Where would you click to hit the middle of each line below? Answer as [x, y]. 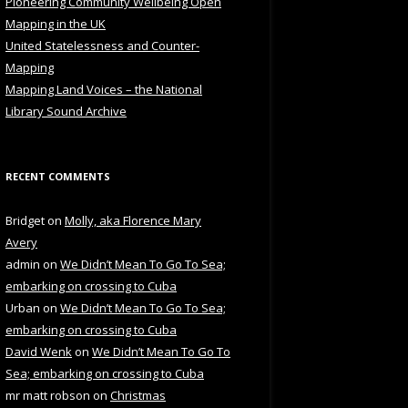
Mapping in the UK [56, 24]
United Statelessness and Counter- [102, 46]
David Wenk [39, 352]
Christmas [138, 395]
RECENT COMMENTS [58, 176]
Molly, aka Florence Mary [133, 220]
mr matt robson [48, 395]
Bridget [25, 220]
